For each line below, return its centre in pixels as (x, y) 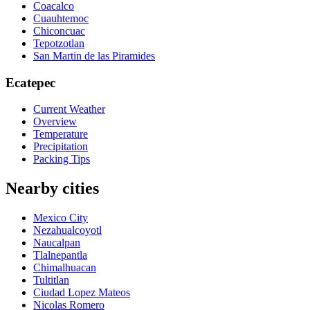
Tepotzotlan (59, 43)
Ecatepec (30, 82)
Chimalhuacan (65, 268)
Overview (55, 122)
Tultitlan (51, 280)
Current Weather (69, 109)
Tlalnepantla (60, 255)
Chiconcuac (59, 30)
